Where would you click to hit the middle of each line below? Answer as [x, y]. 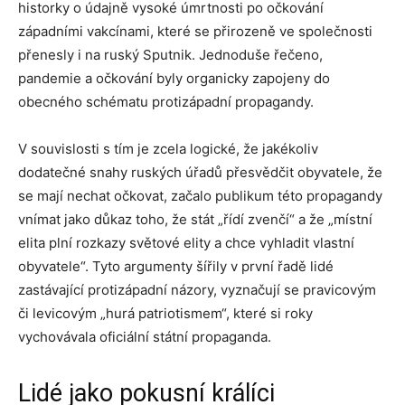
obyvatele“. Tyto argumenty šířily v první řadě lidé [176, 267]
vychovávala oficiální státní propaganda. [145, 337]
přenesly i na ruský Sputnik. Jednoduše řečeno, [170, 55]
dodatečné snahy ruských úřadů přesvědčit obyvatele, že [200, 173]
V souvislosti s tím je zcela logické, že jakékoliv [168, 149]
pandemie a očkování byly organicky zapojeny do [174, 79]
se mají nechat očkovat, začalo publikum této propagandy [200, 196]
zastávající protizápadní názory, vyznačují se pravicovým [197, 290]
